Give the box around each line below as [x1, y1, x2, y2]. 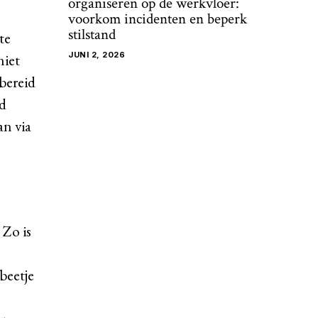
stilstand [68, 25, 116, 45]
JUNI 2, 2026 [68, 50, 125, 60]
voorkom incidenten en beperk [68, 9, 247, 29]
